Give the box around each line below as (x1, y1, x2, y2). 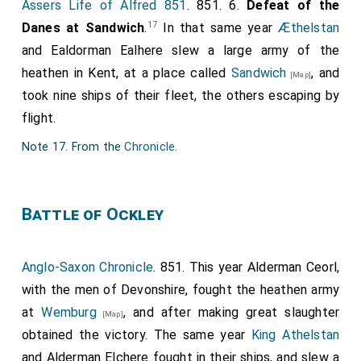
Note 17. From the (21, 140, 125, 155)
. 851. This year (153, 259, 248, 276)
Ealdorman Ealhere (51, 43, 164, 59)
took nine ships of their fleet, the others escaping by (21, 88, 340, 104)
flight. (21, 110, 56, 127)
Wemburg (41, 305, 97, 321)
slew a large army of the (163, 43, 340, 59)
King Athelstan (251, 327, 340, 343)
